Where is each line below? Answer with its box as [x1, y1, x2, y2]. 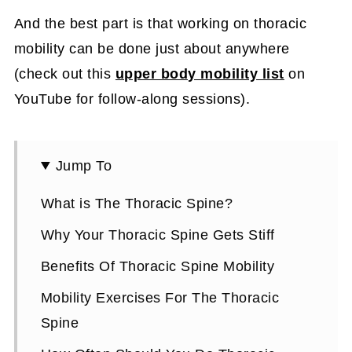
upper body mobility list [115, 66, 284, 82]
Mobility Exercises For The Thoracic [40, 290, 280, 306]
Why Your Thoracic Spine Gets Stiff [40, 227, 275, 243]
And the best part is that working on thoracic [13, 16, 307, 31]
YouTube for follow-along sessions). [13, 91, 251, 107]
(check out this [13, 66, 115, 82]
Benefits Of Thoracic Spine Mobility [40, 258, 275, 274]
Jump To [55, 158, 112, 174]
